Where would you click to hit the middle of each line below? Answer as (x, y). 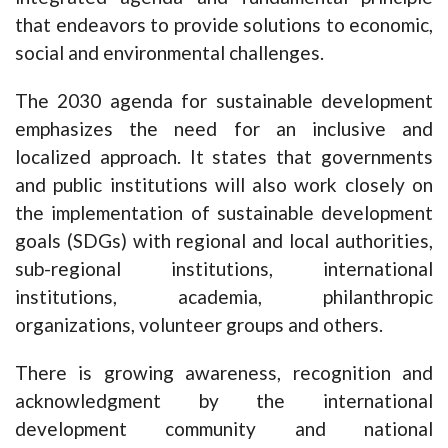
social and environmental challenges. (169, 53)
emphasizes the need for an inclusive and (224, 129)
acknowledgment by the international (224, 401)
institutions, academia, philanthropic (224, 297)
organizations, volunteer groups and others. (201, 325)
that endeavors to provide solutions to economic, (224, 25)
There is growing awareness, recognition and (224, 373)
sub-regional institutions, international (224, 269)
